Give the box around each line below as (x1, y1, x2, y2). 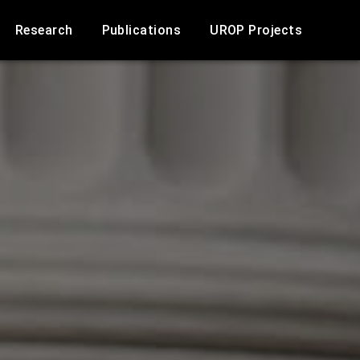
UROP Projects (210, 22, 302, 38)
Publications (101, 22, 182, 38)
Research (14, 22, 73, 38)
